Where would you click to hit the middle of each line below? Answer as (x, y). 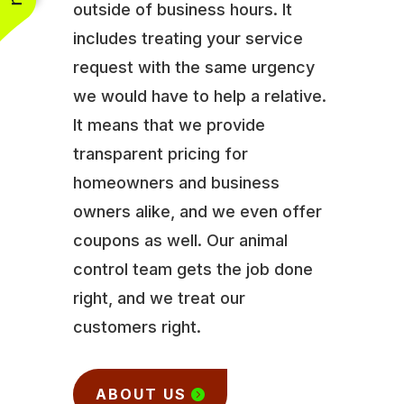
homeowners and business (176, 182)
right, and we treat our (159, 298)
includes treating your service (188, 38)
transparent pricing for (160, 153)
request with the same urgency (193, 67)
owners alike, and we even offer (197, 211)
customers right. (137, 326)
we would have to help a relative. (199, 96)
